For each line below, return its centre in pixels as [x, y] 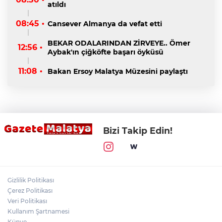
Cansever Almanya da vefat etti [105, 24]
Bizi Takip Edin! [138, 130]
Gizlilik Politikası [31, 180]
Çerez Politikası [30, 190]
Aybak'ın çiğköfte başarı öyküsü [106, 52]
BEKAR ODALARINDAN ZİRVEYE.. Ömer [119, 43]
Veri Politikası [27, 201]
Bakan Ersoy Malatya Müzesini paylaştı [118, 71]
